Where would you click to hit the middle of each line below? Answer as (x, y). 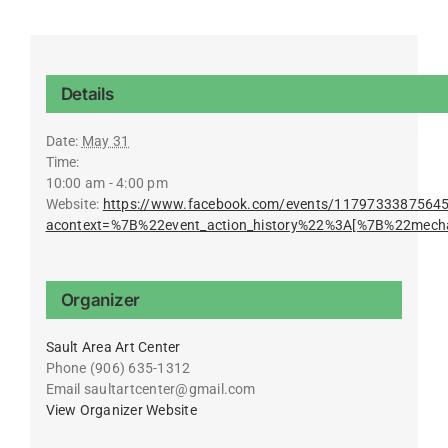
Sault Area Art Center (113, 346)
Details (87, 93)
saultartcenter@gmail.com (169, 388)
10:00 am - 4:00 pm (106, 182)
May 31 (105, 140)
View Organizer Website (121, 409)
